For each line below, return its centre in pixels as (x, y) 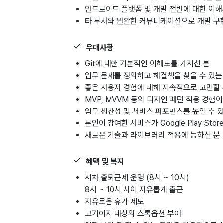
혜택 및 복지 (105, 161)
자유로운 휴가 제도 (114, 202)
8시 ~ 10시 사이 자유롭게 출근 (134, 190)
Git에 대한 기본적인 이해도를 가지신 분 (147, 64)
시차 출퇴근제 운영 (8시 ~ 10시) (137, 178)
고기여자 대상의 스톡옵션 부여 (133, 214)
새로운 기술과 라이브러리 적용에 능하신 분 (152, 135)
